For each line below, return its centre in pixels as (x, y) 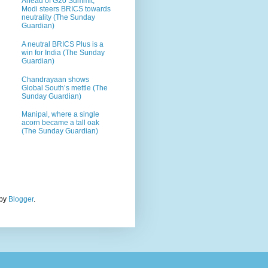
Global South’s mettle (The (65, 88)
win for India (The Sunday (63, 52)
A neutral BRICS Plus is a (63, 44)
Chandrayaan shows (55, 79)
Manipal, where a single (60, 115)
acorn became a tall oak (60, 123)
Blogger (21, 199)
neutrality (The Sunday (58, 18)
